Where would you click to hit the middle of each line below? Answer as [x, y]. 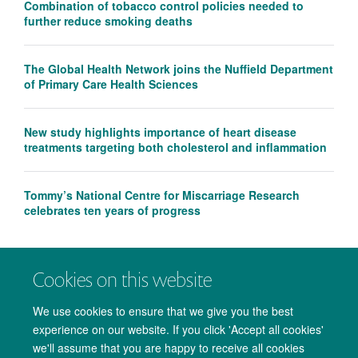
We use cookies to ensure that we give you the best [163, 310]
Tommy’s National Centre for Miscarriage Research [162, 195]
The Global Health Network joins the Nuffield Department [179, 69]
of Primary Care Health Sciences [111, 84]
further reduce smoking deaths [108, 21]
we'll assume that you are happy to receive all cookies [169, 347]
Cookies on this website [123, 279]
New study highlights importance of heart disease [160, 132]
